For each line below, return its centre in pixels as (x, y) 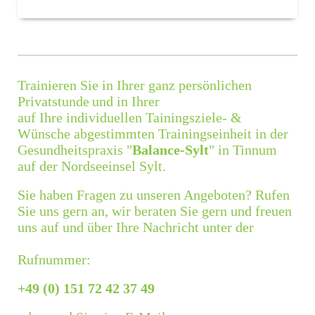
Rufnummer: (54, 260)
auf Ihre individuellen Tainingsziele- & (130, 118)
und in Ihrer (126, 102)
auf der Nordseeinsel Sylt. (92, 166)
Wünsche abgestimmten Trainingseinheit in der (153, 134)
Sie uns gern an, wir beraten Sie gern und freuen (155, 211)
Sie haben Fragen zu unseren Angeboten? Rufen (154, 195)
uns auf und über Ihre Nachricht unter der (136, 227)
